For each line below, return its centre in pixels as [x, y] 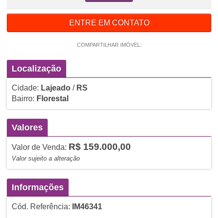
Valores [27, 127]
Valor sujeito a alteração [45, 158]
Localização [36, 68]
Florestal [52, 98]
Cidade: [26, 88]
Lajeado [55, 88]
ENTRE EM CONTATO [109, 22]
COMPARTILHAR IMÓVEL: [109, 45]
